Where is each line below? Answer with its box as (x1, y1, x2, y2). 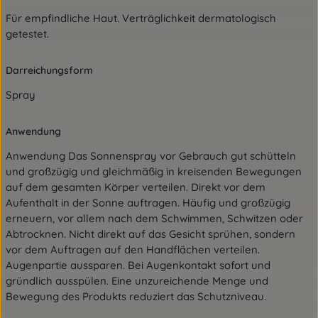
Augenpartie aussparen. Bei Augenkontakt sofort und (6, 258, 270, 272)
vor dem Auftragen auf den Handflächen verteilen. (6, 243, 260, 256)
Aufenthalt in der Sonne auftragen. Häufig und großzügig (6, 196, 290, 209)
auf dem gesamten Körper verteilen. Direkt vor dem (6, 180, 265, 194)
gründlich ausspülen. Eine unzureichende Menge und (6, 274, 268, 287)
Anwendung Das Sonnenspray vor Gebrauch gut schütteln (6, 149, 296, 163)
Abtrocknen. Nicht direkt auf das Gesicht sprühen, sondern (6, 227, 295, 241)
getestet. (6, 27, 49, 40)
